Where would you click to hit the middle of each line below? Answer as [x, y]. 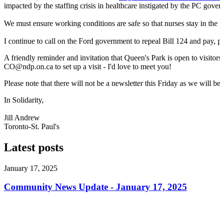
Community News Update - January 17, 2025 [96, 187]
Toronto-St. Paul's [32, 126]
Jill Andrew [22, 117]
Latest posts [34, 147]
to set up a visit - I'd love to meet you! [112, 66]
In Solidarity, [25, 100]
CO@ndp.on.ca [28, 66]
